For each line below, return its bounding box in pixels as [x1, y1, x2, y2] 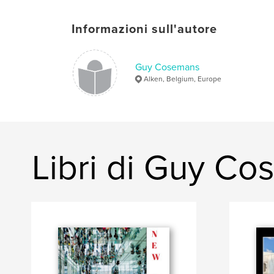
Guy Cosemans [135, 61, 199, 73]
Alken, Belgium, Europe [144, 74, 221, 83]
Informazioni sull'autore [72, 21, 217, 37]
